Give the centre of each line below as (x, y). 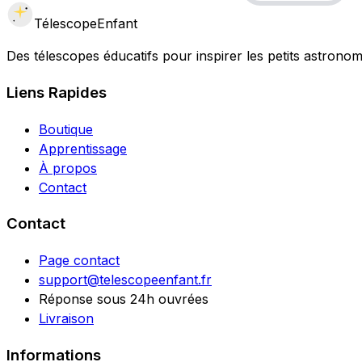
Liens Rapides (57, 92)
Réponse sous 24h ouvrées (124, 299)
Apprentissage (83, 148)
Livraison (66, 319)
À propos (68, 168)
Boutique (66, 129)
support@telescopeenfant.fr (125, 280)
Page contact (79, 261)
